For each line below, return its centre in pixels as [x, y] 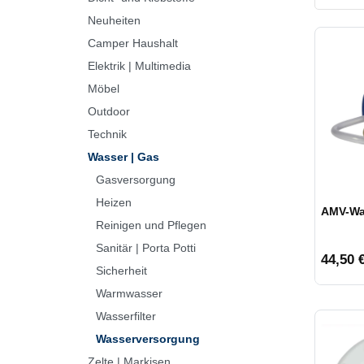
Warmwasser [129, 293]
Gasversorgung [135, 179]
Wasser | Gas [123, 156]
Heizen [113, 202]
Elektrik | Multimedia [139, 65]
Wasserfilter [126, 316]
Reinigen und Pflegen [151, 225]
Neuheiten [114, 20]
